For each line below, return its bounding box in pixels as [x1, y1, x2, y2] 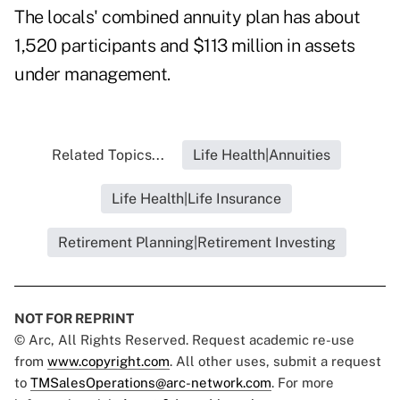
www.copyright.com [47, 354, 170, 370]
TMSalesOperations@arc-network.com [30, 375, 271, 391]
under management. [14, 63, 171, 86]
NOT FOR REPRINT [14, 311, 134, 327]
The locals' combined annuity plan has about [14, 6, 361, 29]
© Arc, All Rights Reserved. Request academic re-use [14, 332, 354, 348]
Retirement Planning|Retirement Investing [57, 234, 336, 252]
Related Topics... [52, 146, 164, 164]
